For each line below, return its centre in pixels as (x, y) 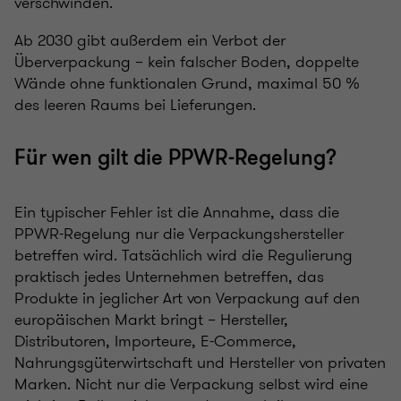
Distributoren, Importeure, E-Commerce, (155, 341)
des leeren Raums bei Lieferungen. (135, 104)
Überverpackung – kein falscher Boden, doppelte (187, 61)
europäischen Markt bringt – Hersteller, (151, 319)
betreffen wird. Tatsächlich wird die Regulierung (183, 255)
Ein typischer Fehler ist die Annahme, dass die (177, 212)
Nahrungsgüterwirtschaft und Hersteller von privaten (200, 362)
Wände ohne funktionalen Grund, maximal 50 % (187, 83)
